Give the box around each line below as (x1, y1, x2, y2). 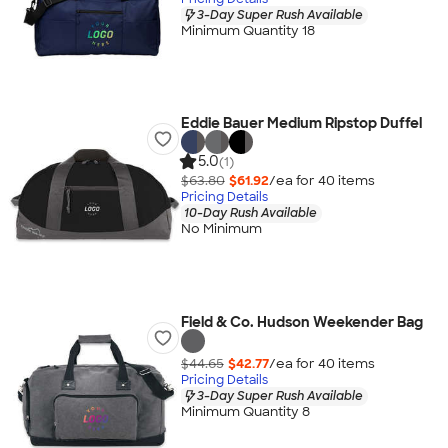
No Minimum (180, 220, 262, 238)
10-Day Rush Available (183, 204, 317, 221)
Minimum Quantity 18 (180, 22, 315, 40)
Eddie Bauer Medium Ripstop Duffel (180, 114, 422, 132)
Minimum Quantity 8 (180, 403, 310, 421)
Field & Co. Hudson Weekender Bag (180, 313, 423, 331)
